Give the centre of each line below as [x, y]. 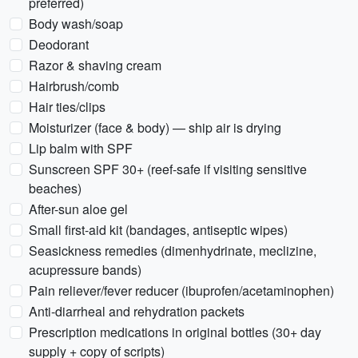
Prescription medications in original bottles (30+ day [175, 332]
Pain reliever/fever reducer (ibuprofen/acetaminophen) [181, 290]
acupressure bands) [85, 270]
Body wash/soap [76, 24]
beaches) [55, 188]
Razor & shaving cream [95, 65]
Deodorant [59, 44]
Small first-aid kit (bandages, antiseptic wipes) [158, 230]
